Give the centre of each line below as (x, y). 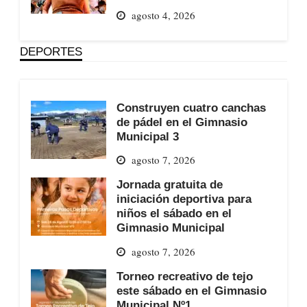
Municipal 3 (147, 136)
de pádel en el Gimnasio (182, 122)
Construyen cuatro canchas (191, 107)
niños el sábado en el (174, 213)
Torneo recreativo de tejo (184, 276)
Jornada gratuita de (169, 185)
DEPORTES (51, 51)
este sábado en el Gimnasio (191, 290)
